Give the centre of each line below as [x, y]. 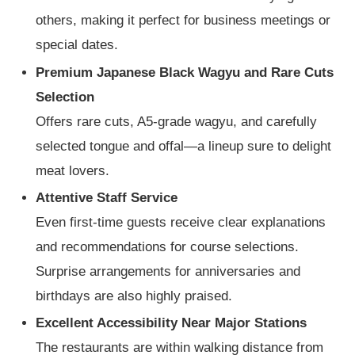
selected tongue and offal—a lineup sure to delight [184, 146]
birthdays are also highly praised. [134, 296]
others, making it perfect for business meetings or [183, 21]
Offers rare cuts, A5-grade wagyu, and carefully [177, 121]
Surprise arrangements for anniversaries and [168, 271]
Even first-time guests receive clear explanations [181, 222]
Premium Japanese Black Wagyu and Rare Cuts [185, 72]
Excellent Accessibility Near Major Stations [172, 323]
